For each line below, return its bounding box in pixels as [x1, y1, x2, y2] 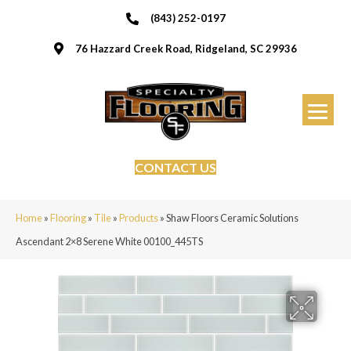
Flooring [50, 211, 86, 224]
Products [119, 211, 158, 224]
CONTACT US [135, 159, 216, 175]
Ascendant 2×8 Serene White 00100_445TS [16, 234, 203, 248]
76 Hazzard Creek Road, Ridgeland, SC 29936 [75, 42, 297, 55]
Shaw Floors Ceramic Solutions [166, 211, 299, 224]
